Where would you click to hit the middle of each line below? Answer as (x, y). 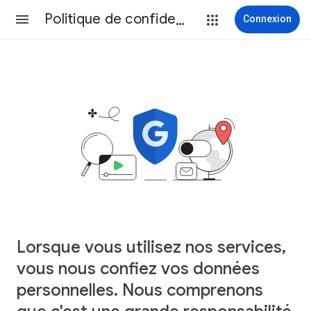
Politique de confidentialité (180, 19)
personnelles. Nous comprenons (140, 290)
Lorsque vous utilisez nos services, (151, 247)
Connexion (267, 19)
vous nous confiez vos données (138, 268)
